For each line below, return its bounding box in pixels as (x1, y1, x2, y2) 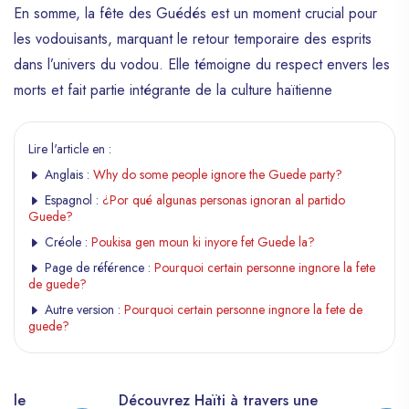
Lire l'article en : (28, 139, 111, 158)
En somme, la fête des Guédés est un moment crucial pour (14, 2, 377, 24)
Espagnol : (41, 190, 102, 209)
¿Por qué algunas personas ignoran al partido (102, 190, 345, 209)
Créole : (41, 232, 91, 251)
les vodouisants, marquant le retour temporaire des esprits (14, 27, 372, 49)
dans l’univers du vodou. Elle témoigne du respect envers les (14, 53, 390, 75)
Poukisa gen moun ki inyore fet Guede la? (91, 232, 315, 251)
